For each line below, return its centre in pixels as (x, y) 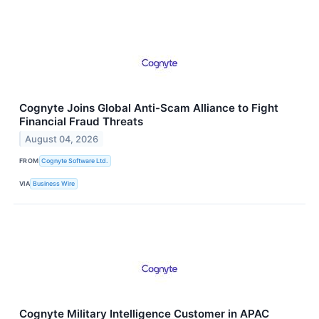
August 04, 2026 (62, 139)
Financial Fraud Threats (81, 121)
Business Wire (54, 184)
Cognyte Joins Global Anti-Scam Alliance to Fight (149, 108)
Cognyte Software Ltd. (75, 161)
